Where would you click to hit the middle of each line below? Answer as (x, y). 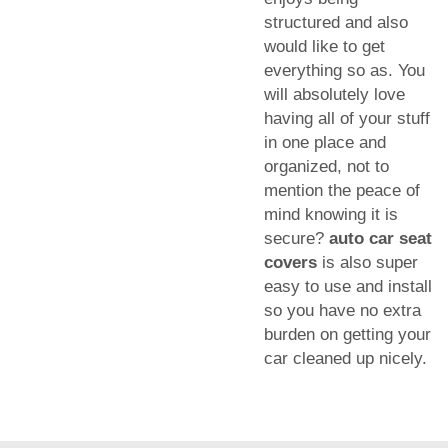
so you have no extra (342, 311)
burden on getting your (347, 335)
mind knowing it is (331, 215)
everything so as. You (344, 71)
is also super (367, 263)
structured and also (336, 23)
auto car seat (380, 239)
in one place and (325, 143)
